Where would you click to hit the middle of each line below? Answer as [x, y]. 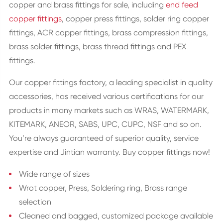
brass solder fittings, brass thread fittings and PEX [97, 47]
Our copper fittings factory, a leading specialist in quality [111, 82]
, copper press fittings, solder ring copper [135, 19]
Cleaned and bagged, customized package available [116, 216]
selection [35, 202]
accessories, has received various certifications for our [106, 96]
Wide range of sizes [54, 174]
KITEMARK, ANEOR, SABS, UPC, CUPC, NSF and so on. [105, 124]
